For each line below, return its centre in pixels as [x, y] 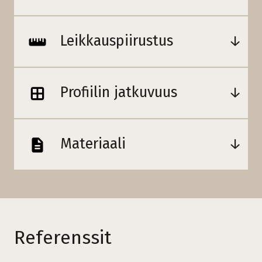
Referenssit [63, 237]
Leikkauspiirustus [115, 41]
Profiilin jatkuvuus [117, 92]
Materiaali [91, 144]
